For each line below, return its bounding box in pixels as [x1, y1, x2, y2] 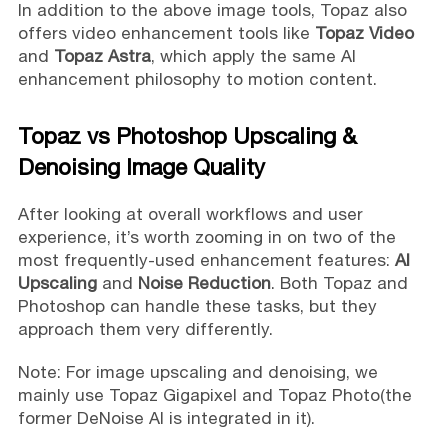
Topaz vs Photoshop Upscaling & [17, 122, 357, 149]
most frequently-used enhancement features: [17, 249, 395, 270]
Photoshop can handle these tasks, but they [17, 295, 377, 316]
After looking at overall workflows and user [17, 203, 363, 224]
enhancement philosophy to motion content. [17, 68, 377, 89]
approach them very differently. [17, 318, 273, 339]
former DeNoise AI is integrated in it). [17, 407, 315, 428]
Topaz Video [314, 22, 414, 43]
